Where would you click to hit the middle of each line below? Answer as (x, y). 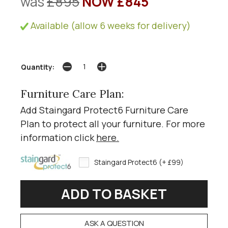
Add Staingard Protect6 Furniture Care (104, 110)
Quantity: (38, 67)
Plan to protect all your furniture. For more (113, 123)
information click (58, 137)
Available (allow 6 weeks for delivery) (110, 25)
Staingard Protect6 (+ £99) (139, 162)
